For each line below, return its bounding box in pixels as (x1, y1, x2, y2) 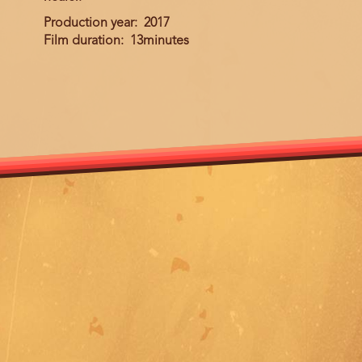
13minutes (130, 35, 189, 48)
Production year (44, 17, 134, 30)
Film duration (44, 35, 120, 48)
